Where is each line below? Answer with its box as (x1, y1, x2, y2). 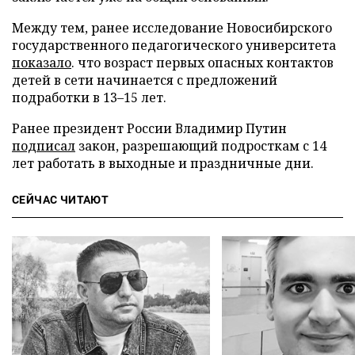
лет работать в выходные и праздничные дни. (12, 155, 314, 172)
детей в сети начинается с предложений (12, 71, 277, 89)
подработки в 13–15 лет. (12, 89, 166, 106)
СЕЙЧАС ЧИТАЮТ (12, 193, 109, 206)
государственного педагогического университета (12, 36, 336, 54)
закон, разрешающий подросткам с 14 (75, 137, 326, 155)
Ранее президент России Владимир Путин (12, 120, 287, 137)
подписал (12, 137, 75, 155)
